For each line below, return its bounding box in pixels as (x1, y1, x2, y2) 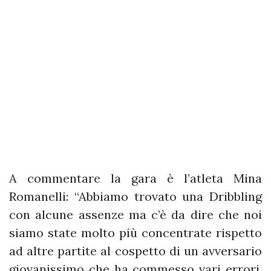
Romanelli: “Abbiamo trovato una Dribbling (9, 189, 262, 204)
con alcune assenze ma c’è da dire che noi (9, 207, 262, 223)
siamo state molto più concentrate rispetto (9, 225, 262, 241)
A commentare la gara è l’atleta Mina (9, 171, 262, 186)
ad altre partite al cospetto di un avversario (9, 243, 262, 259)
